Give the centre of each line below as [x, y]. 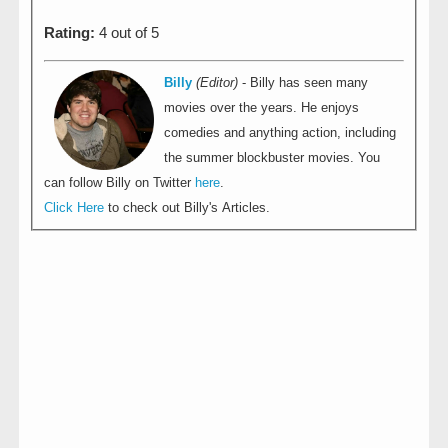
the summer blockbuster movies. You [272, 157]
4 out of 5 [127, 33]
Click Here [74, 207]
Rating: [70, 33]
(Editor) [217, 82]
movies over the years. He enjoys [262, 107]
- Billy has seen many [303, 82]
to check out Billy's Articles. [187, 207]
